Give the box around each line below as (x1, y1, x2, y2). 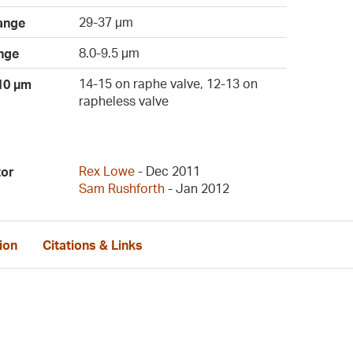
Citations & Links (43, 237, 143, 254)
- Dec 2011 (135, 163, 201, 179)
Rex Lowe (79, 163, 136, 179)
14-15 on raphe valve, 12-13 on (79, 76, 258, 91)
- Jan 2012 (165, 180, 230, 196)
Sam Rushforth (79, 180, 165, 196)
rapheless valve (79, 93, 169, 109)
